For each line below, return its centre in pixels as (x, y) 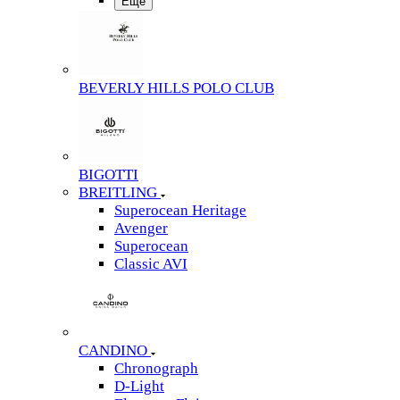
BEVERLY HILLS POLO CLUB (176, 88)
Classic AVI (151, 264)
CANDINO (113, 350)
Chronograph (156, 368)
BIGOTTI (108, 175)
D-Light (139, 386)
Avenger (141, 228)
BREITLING (118, 192)
